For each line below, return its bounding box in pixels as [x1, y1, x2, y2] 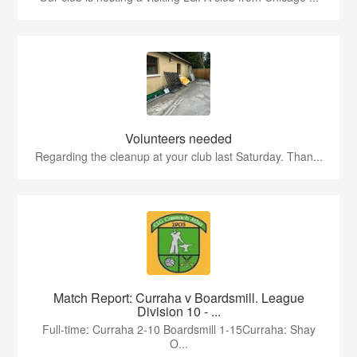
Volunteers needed [125, 129, 232, 148]
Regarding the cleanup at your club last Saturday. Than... [34, 148, 323, 165]
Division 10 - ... [136, 302, 221, 321]
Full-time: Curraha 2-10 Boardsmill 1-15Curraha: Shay [41, 321, 316, 338]
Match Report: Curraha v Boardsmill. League [53, 288, 304, 308]
